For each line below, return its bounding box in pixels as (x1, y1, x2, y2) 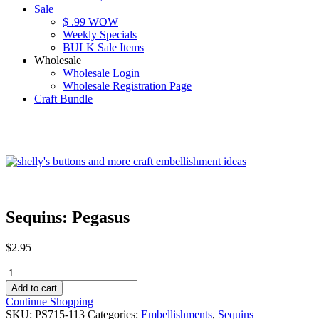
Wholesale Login (63, 66, 140, 79)
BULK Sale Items (63, 41, 144, 53)
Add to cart (11, 282, 57, 293)
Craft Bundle (34, 92, 93, 105)
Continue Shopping (6, 295, 93, 308)
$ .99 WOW (63, 15, 118, 28)
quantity (5, 290, 41, 303)
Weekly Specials (63, 28, 137, 41)
